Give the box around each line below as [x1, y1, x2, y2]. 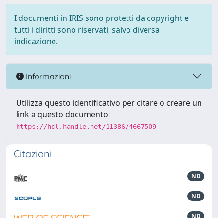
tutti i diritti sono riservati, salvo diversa [14, 24, 160, 35]
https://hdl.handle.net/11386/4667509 [16, 123, 156, 130]
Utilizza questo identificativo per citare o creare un [16, 97, 202, 108]
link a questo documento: [16, 109, 110, 120]
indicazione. [14, 36, 58, 47]
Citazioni [14, 147, 52, 160]
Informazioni [24, 71, 71, 81]
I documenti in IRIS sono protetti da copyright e [14, 13, 189, 23]
